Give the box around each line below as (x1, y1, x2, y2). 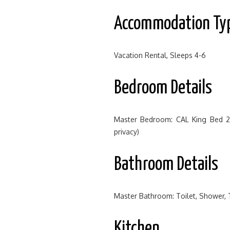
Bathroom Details (114, 156, 218, 174)
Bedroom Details (114, 79, 212, 98)
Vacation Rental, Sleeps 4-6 (114, 51, 206, 60)
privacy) (114, 127, 139, 136)
